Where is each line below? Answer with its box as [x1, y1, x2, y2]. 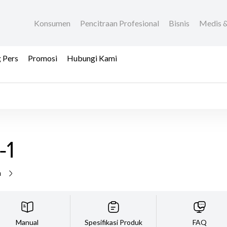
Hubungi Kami [67, 53, 117, 63]
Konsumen [34, 18, 72, 28]
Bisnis [169, 18, 191, 28]
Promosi [28, 53, 57, 63]
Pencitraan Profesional [80, 18, 161, 28]
